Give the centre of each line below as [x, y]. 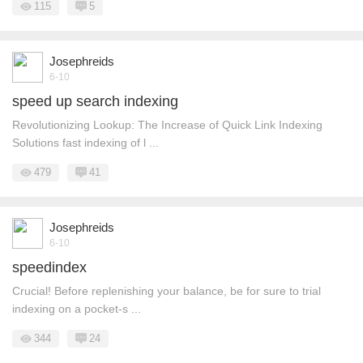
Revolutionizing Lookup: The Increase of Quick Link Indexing [167, 125]
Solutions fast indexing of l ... [85, 143]
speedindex [49, 267]
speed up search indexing [95, 101]
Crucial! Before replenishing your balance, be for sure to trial [167, 291]
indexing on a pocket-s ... [77, 309]
